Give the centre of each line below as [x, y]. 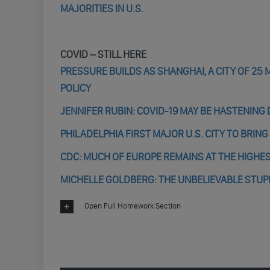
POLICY [75, 88]
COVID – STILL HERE [103, 54]
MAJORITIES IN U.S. [102, 8]
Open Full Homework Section [132, 206]
